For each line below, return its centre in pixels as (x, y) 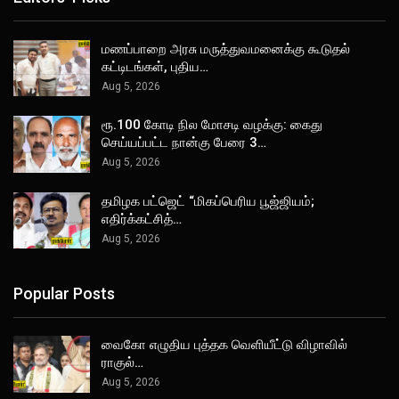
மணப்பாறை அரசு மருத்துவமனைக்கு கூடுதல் (226, 49)
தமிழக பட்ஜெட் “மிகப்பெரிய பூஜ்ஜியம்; (208, 201)
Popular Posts (64, 293)
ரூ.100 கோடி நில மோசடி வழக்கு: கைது (212, 125)
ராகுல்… (122, 363)
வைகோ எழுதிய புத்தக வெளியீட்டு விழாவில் (224, 345)
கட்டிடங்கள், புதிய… (155, 66)
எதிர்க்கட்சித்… (142, 219)
